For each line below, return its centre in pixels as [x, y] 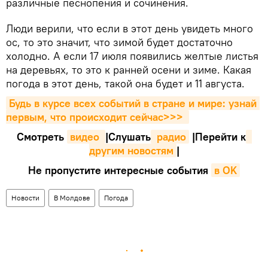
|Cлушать [128, 136]
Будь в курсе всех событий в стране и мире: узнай [133, 103]
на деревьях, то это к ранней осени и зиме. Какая [129, 69]
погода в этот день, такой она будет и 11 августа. [125, 83]
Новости [25, 197]
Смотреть [42, 136]
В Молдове [72, 197]
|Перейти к [217, 136]
